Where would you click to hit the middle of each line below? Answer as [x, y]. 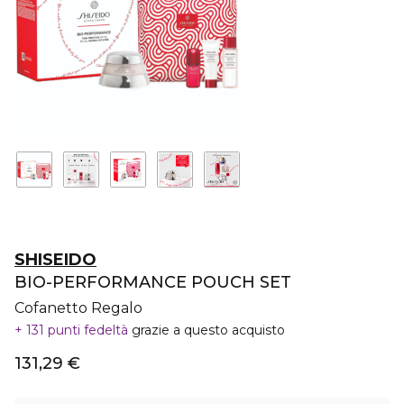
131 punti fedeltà [77, 330]
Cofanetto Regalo [78, 308]
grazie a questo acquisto [208, 330]
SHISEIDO [55, 260]
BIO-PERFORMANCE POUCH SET [153, 282]
